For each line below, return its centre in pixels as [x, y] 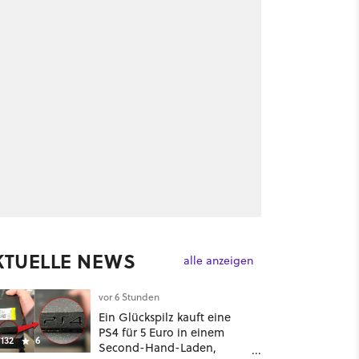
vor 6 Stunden [129, 297]
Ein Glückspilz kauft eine [164, 317]
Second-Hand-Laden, [157, 348]
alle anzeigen [218, 260]
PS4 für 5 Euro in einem [161, 333]
